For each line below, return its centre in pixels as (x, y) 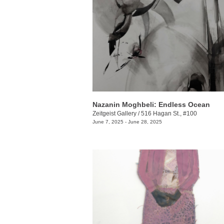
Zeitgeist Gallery (114, 114)
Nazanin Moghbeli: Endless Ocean (151, 105)
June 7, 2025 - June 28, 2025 (127, 122)
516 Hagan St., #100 (169, 114)
